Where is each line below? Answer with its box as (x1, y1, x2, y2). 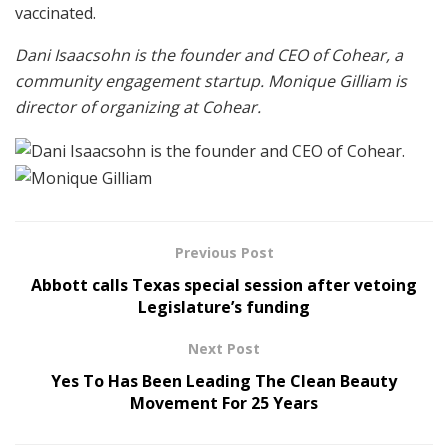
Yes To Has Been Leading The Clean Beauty (51, 370, 397, 393)
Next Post (188, 339, 260, 359)
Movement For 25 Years (130, 392, 318, 415)
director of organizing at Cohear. (15, 96, 261, 118)
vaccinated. (15, 2, 100, 24)
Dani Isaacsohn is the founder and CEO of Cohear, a (15, 44, 403, 66)
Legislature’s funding (138, 296, 310, 319)
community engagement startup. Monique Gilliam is (15, 70, 407, 92)
